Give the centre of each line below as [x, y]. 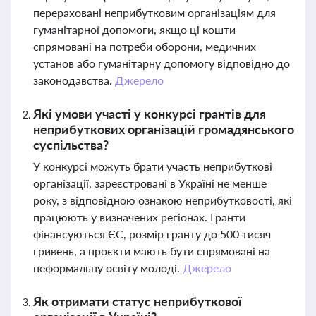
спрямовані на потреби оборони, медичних [145, 46]
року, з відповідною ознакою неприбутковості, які [163, 200]
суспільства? [71, 145]
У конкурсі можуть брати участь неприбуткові [153, 166]
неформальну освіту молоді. [108, 268]
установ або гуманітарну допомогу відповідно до [162, 63]
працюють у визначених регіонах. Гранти [139, 217]
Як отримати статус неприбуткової [138, 301]
